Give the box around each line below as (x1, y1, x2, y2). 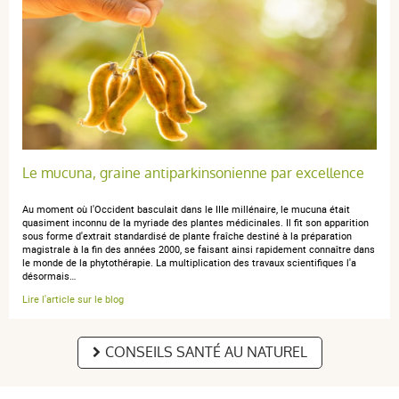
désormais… (22, 269, 76, 283)
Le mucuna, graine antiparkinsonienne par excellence (22, 163, 364, 184)
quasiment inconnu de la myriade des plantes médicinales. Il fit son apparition (22, 216, 369, 230)
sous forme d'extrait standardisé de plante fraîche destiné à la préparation (22, 229, 352, 243)
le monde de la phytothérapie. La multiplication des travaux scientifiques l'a (22, 256, 356, 270)
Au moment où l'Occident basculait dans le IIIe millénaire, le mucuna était (22, 202, 350, 216)
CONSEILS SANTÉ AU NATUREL (104, 342, 307, 363)
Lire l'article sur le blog (22, 292, 124, 306)
